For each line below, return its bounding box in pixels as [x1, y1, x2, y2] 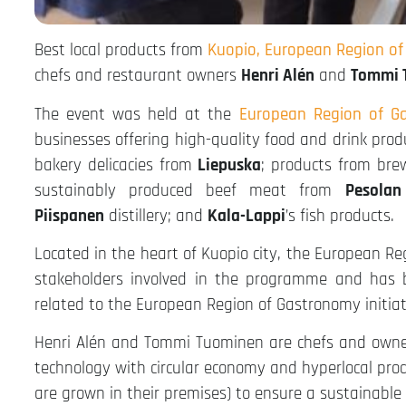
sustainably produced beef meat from [34, 179, 345, 202]
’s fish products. [285, 204, 394, 227]
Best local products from [34, 39, 208, 63]
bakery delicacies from [34, 153, 198, 177]
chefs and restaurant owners [34, 64, 241, 88]
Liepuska [198, 153, 262, 177]
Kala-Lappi [208, 204, 285, 227]
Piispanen [34, 204, 104, 227]
